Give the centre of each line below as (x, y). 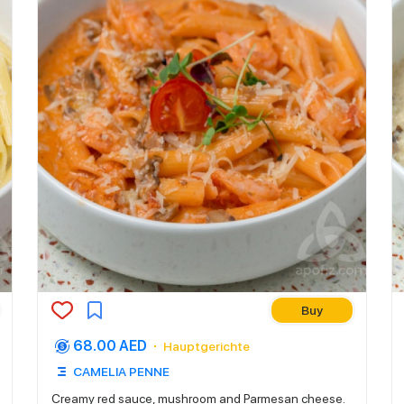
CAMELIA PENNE (121, 372)
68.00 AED (110, 346)
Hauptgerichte (207, 346)
